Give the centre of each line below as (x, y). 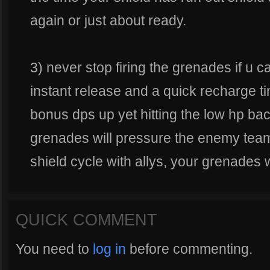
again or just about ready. (108, 20)
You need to (54, 249)
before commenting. (189, 249)
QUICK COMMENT (86, 220)
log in (109, 249)
